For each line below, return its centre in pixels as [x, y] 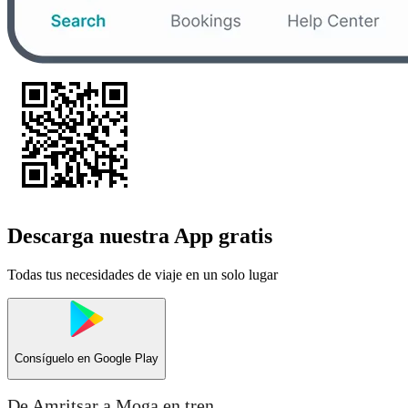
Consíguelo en [54, 359]
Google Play [126, 359]
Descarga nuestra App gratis [140, 235]
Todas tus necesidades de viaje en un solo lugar [143, 274]
